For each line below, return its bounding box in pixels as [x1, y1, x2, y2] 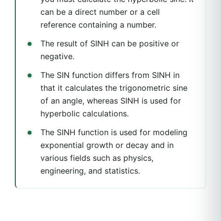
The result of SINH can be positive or [40, 38, 179, 48]
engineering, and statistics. [40, 165, 140, 176]
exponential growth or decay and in [40, 140, 174, 150]
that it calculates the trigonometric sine [40, 82, 187, 93]
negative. [40, 51, 74, 61]
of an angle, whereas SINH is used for [40, 95, 181, 106]
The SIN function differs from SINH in [40, 70, 180, 80]
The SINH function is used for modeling [40, 127, 187, 137]
